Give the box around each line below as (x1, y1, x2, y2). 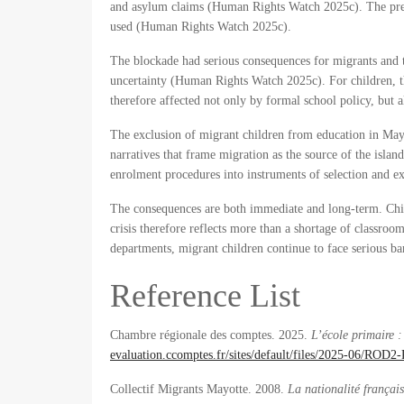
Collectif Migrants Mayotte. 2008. (110, 382, 288, 396)
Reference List (110, 278, 300, 314)
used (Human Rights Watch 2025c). (110, 20, 291, 33)
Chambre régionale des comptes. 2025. (110, 328, 311, 342)
